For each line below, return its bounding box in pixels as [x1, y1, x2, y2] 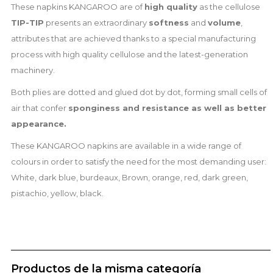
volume [207, 18, 241, 28]
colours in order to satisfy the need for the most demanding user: [10, 157, 266, 167]
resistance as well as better [141, 103, 266, 113]
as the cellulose [197, 2, 260, 12]
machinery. [10, 65, 55, 76]
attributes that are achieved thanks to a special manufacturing [10, 34, 256, 44]
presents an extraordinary [43, 18, 149, 28]
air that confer [10, 103, 68, 113]
